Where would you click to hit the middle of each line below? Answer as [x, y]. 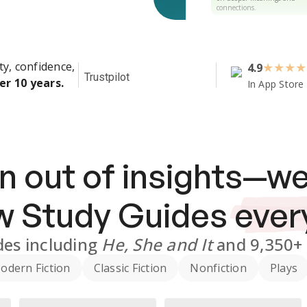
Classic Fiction [130, 268]
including [63, 244]
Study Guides [124, 215]
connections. [236, 7]
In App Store [275, 84]
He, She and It [157, 244]
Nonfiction [218, 268]
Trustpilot [107, 77]
